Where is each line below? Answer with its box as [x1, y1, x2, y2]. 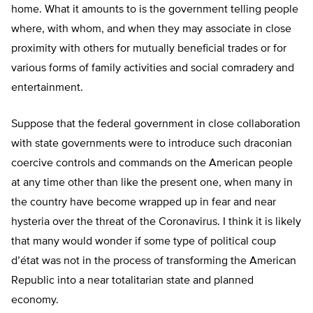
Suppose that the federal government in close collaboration [11, 119, 300, 131]
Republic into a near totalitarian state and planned [11, 275, 254, 287]
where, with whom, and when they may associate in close [11, 24, 291, 36]
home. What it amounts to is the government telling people [11, 4, 298, 16]
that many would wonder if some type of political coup [11, 236, 276, 248]
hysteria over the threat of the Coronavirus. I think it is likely [11, 217, 301, 228]
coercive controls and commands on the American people [11, 158, 293, 170]
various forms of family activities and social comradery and [11, 63, 294, 75]
